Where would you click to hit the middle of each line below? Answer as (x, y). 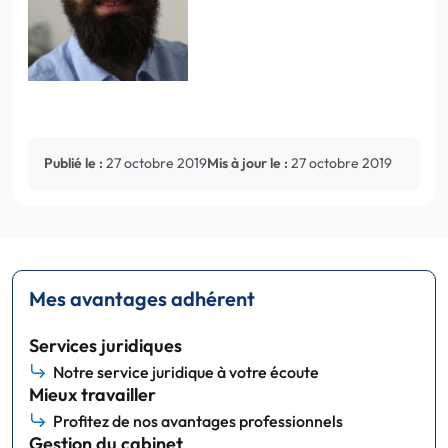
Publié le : (73, 162)
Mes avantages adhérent (142, 298)
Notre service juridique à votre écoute (186, 371)
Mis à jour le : (247, 162)
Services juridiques (105, 345)
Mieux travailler (92, 394)
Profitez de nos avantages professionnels (198, 420)
